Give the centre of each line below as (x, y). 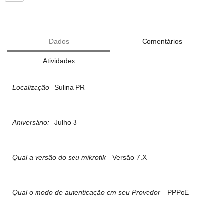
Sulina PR (70, 88)
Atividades (59, 61)
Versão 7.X (129, 158)
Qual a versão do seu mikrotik (59, 158)
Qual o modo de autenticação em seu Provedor (86, 193)
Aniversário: (31, 123)
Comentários (162, 42)
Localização (31, 88)
